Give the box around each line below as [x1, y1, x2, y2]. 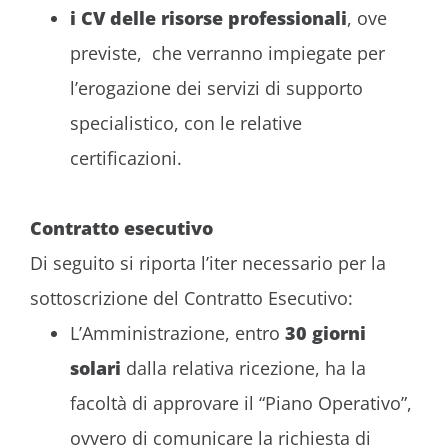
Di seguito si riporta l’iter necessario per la [30, 250, 386, 275]
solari [70, 355, 121, 380]
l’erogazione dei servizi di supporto [70, 75, 363, 100]
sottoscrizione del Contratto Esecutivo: [30, 285, 353, 310]
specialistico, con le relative [70, 110, 302, 135]
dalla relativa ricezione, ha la [121, 355, 366, 380]
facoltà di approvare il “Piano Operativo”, [70, 390, 412, 415]
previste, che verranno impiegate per [70, 40, 385, 65]
